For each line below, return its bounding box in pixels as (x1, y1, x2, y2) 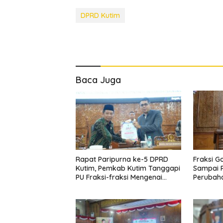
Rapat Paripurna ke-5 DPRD (76, 154, 168, 164)
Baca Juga (76, 74, 121, 86)
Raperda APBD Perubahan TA (76, 181, 174, 191)
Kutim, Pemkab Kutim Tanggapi (76, 163, 180, 173)
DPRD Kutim (81, 10, 120, 20)
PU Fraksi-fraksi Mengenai (76, 172, 162, 182)
